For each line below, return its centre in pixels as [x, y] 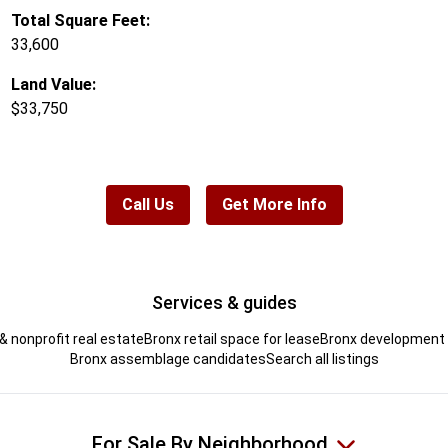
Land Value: [53, 84]
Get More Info [274, 204]
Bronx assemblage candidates [167, 359]
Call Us [147, 204]
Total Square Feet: [80, 20]
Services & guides [224, 302]
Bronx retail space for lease [232, 339]
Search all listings [322, 359]
